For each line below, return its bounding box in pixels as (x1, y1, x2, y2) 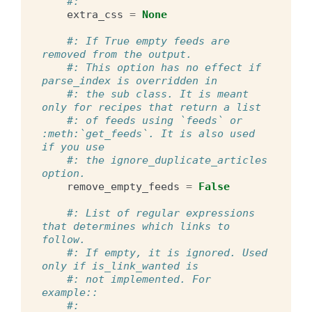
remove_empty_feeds (67, 180, 180, 193)
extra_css (67, 8, 123, 21)
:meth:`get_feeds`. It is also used (42, 127, 255, 140)
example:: (42, 286, 98, 299)
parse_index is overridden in (42, 74, 217, 87)
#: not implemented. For (67, 272, 211, 286)
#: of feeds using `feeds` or (67, 114, 242, 127)
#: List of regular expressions (67, 206, 255, 219)
